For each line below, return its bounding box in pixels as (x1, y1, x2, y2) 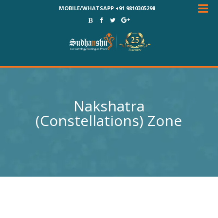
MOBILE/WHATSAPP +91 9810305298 (59, 4, 156, 12)
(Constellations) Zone (36, 110, 182, 130)
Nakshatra (73, 96, 145, 116)
